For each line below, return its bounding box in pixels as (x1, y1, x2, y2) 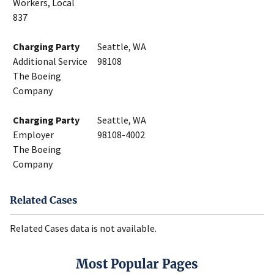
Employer (13, 128, 54, 141)
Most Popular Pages (76, 256, 198, 272)
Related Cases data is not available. (10, 221, 157, 234)
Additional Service (13, 55, 87, 68)
